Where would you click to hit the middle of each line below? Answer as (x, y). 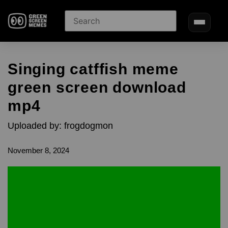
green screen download (97, 87)
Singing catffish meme (93, 69)
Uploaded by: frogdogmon (60, 126)
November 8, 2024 (38, 150)
